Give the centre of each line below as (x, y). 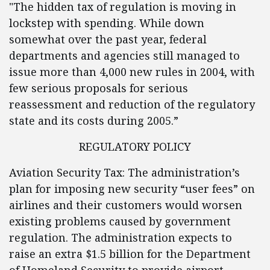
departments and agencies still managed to (124, 55)
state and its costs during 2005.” (94, 121)
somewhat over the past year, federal (108, 39)
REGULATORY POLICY (135, 146)
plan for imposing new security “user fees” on (132, 189)
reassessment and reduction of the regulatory (132, 104)
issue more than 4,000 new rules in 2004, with (132, 72)
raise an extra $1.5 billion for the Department (130, 254)
